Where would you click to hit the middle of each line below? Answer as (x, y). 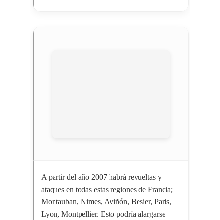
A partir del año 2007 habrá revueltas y (101, 177)
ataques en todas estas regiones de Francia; (107, 190)
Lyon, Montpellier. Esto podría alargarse (103, 214)
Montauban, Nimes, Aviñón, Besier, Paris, (106, 202)
